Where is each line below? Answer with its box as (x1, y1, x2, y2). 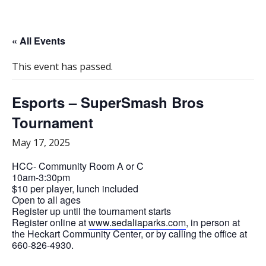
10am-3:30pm (12, 170, 70, 184)
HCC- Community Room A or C (12, 159, 144, 173)
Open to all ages (12, 192, 81, 207)
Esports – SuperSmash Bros (12, 91, 204, 112)
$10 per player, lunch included (12, 181, 138, 195)
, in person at (186, 215, 240, 229)
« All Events (12, 33, 65, 47)
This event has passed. (12, 59, 113, 73)
